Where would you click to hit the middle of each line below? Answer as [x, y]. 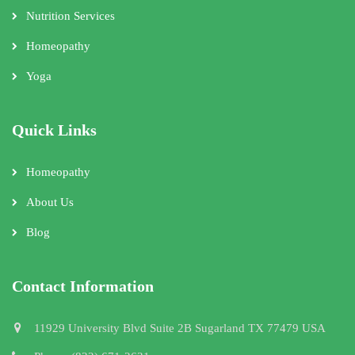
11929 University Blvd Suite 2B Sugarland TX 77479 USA [180, 328]
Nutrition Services [71, 15]
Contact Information [83, 286]
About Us [50, 202]
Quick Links [54, 130]
